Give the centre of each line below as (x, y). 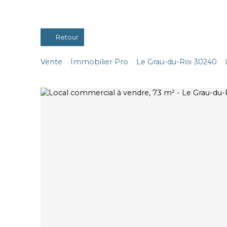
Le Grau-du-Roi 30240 (177, 62)
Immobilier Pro (99, 62)
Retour (67, 37)
